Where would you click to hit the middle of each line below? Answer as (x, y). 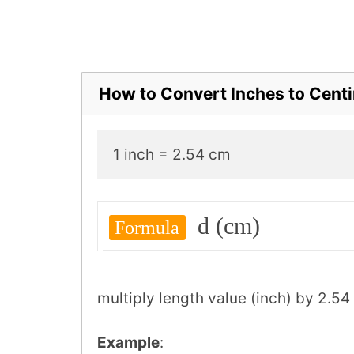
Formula (147, 228)
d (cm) (225, 226)
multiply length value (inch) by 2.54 (224, 298)
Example (128, 343)
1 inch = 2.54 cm (172, 154)
